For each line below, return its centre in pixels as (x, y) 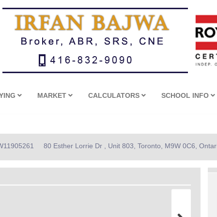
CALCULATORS (115, 95)
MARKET (53, 95)
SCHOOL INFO (186, 95)
